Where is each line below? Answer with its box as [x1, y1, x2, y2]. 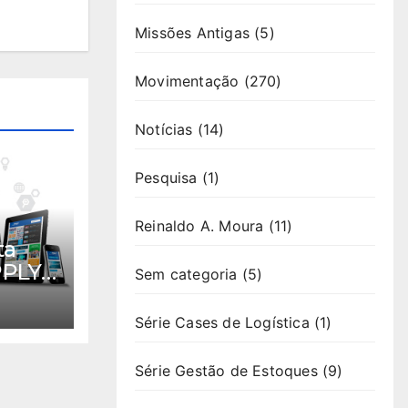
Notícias [135, 120, 193, 138]
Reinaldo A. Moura [135, 217, 264, 235]
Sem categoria [135, 265, 238, 283]
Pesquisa [135, 168, 198, 187]
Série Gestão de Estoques [135, 362, 318, 380]
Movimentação [135, 72, 240, 90]
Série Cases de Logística [135, 313, 310, 331]
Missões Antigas [135, 24, 250, 42]
